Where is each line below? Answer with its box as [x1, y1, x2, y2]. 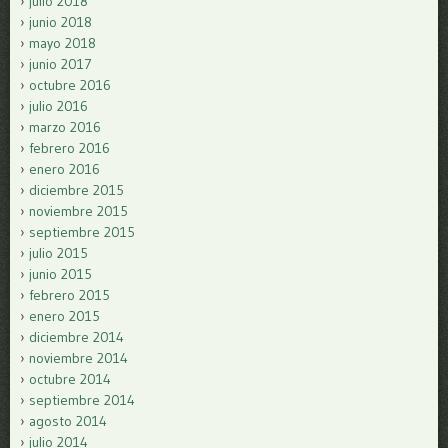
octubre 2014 [29, 369, 111, 388]
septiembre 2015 [29, 222, 135, 241]
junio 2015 [29, 264, 92, 283]
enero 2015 [29, 306, 100, 325]
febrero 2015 [29, 285, 110, 304]
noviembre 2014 [29, 348, 128, 367]
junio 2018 [29, 12, 92, 31]
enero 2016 [29, 159, 100, 178]
